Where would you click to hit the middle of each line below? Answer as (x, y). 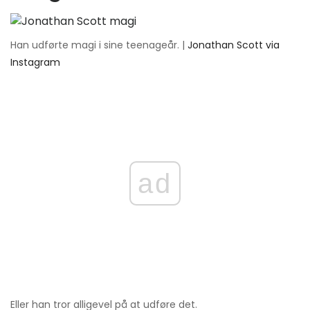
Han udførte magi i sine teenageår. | (99, 45)
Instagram (35, 62)
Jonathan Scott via (234, 45)
